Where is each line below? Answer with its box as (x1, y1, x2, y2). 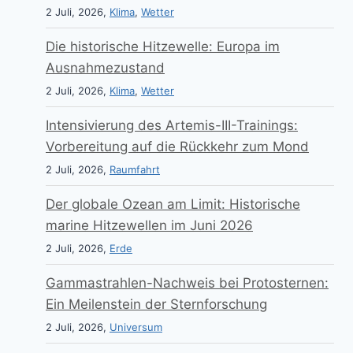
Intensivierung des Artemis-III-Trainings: (46, 117, 298, 134)
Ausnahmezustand (46, 60, 165, 76)
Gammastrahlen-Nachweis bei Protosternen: (46, 275, 329, 292)
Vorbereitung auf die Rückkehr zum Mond (46, 139, 309, 155)
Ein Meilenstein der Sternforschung (46, 296, 267, 313)
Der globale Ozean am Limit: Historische (46, 196, 300, 213)
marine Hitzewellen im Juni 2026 (46, 217, 253, 234)
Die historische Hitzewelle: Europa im (46, 39, 280, 55)
